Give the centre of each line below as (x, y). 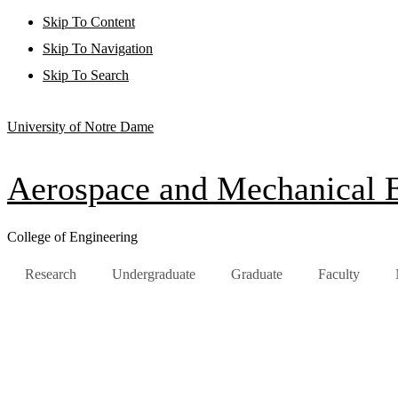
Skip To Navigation (98, 48)
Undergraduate (154, 275)
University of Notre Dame (80, 127)
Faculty (339, 275)
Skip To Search (86, 75)
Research (51, 275)
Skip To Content (89, 22)
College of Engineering (72, 237)
